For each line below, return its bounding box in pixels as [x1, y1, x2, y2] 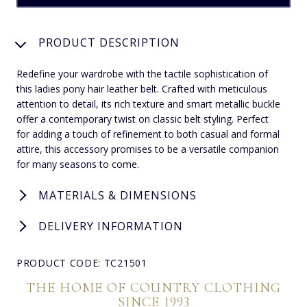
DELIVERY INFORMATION [38, 218, 183, 234]
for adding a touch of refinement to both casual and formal [16, 127, 280, 140]
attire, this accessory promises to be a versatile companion [16, 142, 279, 156]
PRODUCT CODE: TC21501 [16, 256, 147, 269]
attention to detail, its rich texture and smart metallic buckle [16, 97, 280, 110]
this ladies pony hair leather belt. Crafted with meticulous [16, 82, 267, 95]
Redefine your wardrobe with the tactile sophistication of [16, 66, 268, 80]
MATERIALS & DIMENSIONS [38, 187, 197, 203]
